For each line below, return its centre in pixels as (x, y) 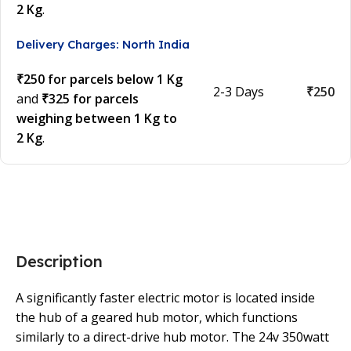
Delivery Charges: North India (103, 45)
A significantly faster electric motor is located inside (165, 298)
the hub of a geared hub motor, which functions (157, 318)
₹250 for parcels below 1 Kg (100, 80)
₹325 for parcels (90, 99)
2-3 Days (239, 91)
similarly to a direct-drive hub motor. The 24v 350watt (172, 337)
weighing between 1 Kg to (97, 119)
